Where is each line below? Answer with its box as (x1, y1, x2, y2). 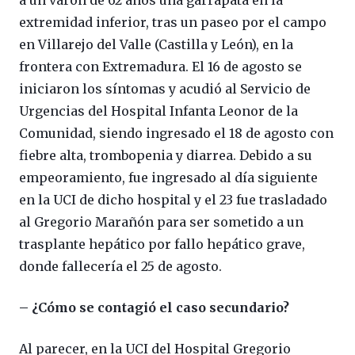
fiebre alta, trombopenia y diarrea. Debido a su (19, 147, 312, 164)
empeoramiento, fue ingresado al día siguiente (19, 170, 318, 186)
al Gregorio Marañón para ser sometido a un (19, 214, 303, 231)
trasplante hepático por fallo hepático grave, (19, 236, 305, 253)
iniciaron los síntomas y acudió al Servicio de (19, 81, 311, 97)
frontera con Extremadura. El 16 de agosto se (19, 59, 302, 75)
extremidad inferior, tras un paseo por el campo (19, 14, 326, 31)
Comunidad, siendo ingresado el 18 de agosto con (19, 125, 334, 142)
